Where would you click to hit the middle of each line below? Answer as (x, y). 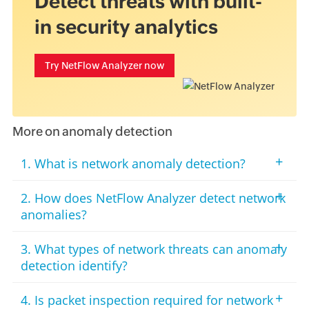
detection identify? (74, 266)
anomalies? (53, 215)
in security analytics (126, 27)
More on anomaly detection (92, 132)
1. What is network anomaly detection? (133, 164)
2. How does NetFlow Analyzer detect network (153, 198)
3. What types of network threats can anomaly (153, 249)
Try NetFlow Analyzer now (104, 65)
